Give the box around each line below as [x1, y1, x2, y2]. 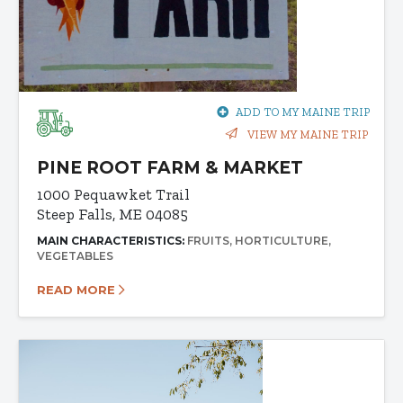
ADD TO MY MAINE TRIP [236, 105, 370, 120]
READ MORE [37, 282, 119, 298]
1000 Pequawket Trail [37, 185, 190, 204]
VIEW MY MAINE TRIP [245, 128, 368, 142]
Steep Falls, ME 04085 [37, 205, 188, 224]
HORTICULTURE [235, 234, 328, 248]
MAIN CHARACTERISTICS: [37, 234, 187, 248]
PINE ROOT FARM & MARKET [37, 157, 303, 179]
